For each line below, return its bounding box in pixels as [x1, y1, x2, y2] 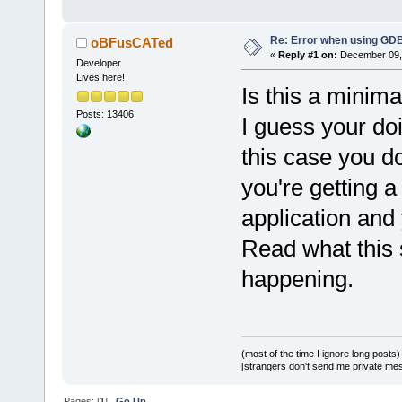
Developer [75, 57, 121, 69]
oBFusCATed [91, 35, 174, 51]
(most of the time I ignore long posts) [240, 347, 400, 359]
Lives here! [75, 72, 125, 83]
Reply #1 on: [277, 49, 337, 61]
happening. [240, 266, 354, 293]
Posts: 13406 [75, 108, 134, 119]
